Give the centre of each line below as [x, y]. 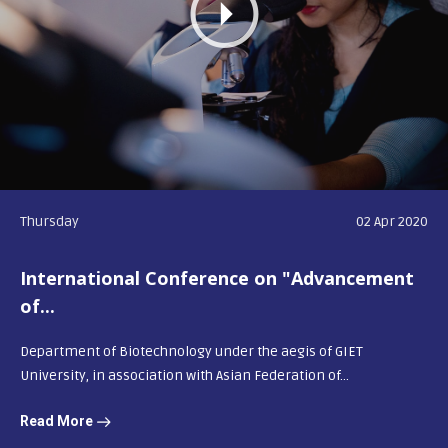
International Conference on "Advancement [217, 277]
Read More [58, 420]
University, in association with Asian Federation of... [184, 375]
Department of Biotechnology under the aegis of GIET [191, 351]
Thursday [49, 221]
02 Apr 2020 [392, 221]
